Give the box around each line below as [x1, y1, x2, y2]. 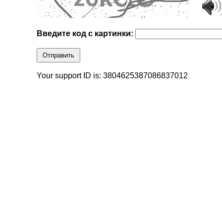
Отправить [43, 52, 75, 59]
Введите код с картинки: [37, 29, 136, 38]
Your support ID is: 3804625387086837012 [37, 71, 188, 80]
